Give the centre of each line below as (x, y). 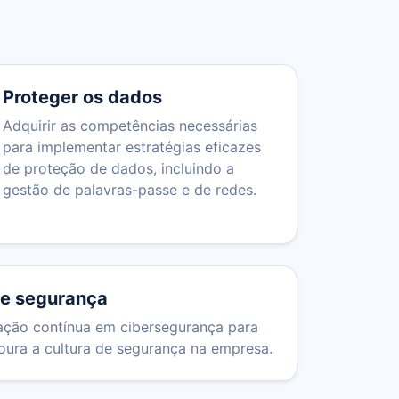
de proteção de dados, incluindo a (118, 169)
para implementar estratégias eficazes (132, 147)
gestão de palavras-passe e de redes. (130, 190)
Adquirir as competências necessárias (130, 126)
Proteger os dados (82, 98)
